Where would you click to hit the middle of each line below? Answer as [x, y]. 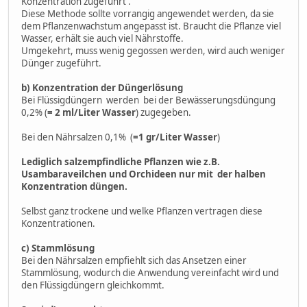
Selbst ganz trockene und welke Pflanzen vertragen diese [142, 211]
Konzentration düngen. [74, 186]
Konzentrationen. [58, 223]
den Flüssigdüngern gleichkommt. [93, 285]
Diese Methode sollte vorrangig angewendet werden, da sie [148, 13]
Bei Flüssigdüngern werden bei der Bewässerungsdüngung [149, 100]
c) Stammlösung [58, 248]
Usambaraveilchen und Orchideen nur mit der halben [144, 174]
